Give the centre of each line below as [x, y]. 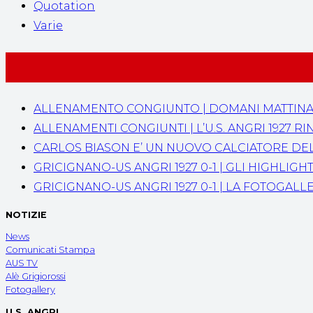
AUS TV [22, 263]
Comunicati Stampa [50, 250]
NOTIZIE [26, 214]
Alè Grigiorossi [36, 277]
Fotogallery [30, 290]
